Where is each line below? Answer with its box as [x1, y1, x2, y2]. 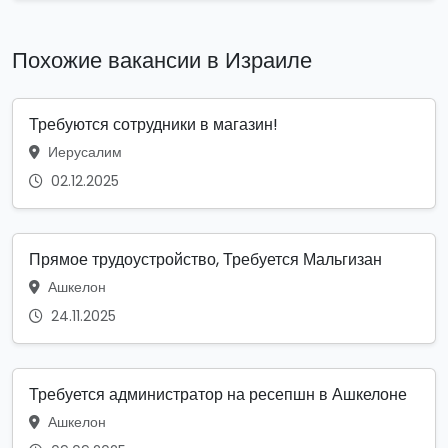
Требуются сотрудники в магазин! [29, 113, 278, 137]
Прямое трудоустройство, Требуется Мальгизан [29, 248, 382, 272]
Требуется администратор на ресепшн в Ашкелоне [29, 383, 407, 407]
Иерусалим [44, 142, 122, 163]
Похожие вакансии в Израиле [12, 45, 312, 77]
